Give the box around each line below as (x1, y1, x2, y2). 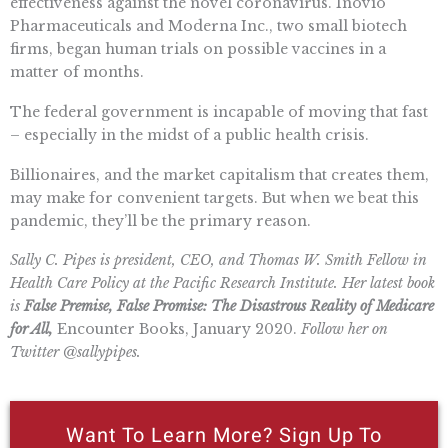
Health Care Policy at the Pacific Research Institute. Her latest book (10, 274, 435, 293)
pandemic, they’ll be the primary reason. (10, 211, 311, 230)
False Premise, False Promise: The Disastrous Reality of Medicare (24, 297, 434, 316)
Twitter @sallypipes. (10, 343, 141, 362)
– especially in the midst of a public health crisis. (10, 125, 369, 144)
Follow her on (301, 320, 388, 339)
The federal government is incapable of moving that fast (10, 102, 428, 121)
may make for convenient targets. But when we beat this (10, 188, 419, 207)
